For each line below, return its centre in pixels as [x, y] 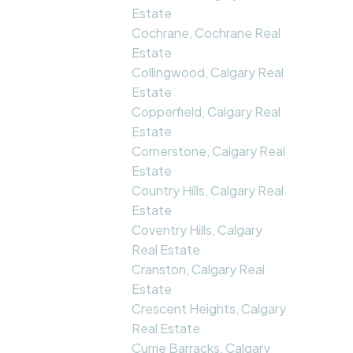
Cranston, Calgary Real [199, 269]
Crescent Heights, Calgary [209, 309]
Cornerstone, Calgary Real [209, 151]
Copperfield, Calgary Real [206, 112]
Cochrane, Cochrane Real [206, 33]
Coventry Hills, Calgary [197, 230]
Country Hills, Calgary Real [208, 191]
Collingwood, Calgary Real [208, 72]
